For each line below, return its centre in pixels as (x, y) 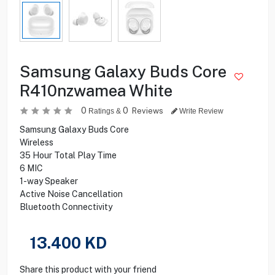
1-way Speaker (48, 181)
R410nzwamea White (96, 90)
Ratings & (104, 111)
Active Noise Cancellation (71, 194)
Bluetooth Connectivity (66, 207)
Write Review (200, 111)
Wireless (36, 142)
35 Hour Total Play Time (68, 155)
